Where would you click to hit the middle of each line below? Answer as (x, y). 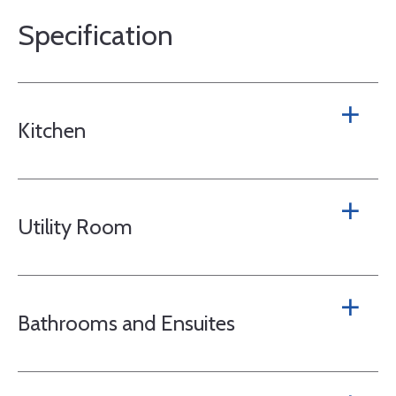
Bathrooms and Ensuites (126, 323)
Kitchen (52, 130)
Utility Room (75, 226)
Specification (95, 34)
